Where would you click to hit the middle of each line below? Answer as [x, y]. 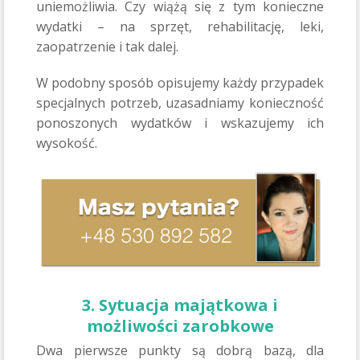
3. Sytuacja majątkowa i [180, 305]
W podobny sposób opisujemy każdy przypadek [180, 83]
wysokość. [67, 143]
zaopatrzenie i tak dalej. [107, 47]
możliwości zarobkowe [180, 326]
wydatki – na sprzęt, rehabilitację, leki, [180, 27]
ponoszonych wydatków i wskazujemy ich [180, 123]
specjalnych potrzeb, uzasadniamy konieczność [180, 103]
